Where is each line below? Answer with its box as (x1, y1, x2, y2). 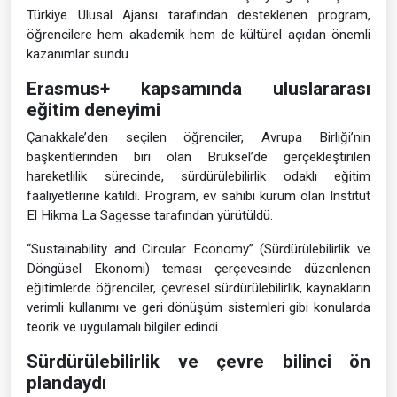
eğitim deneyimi (27, 99, 160, 121)
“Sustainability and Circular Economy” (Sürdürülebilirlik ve (27, 241, 370, 257)
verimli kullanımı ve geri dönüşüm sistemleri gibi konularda (27, 300, 370, 315)
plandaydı (27, 372, 106, 393)
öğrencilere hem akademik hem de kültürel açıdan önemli (27, 27, 370, 43)
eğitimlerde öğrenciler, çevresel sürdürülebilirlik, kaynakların (27, 280, 370, 296)
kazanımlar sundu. (27, 46, 131, 62)
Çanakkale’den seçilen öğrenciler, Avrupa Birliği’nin (27, 129, 370, 145)
